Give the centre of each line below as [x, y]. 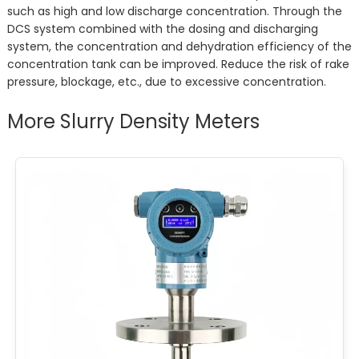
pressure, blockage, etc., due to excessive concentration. [166, 82]
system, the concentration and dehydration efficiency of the [179, 46]
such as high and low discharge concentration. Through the [174, 11]
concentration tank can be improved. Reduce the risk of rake [178, 64]
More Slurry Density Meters [133, 121]
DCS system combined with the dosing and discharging [162, 29]
